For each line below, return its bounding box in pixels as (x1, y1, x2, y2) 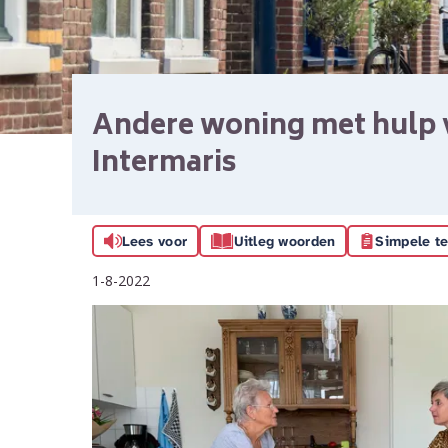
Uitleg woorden (233, 232, 336, 250)
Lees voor (121, 232, 188, 250)
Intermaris (92, 141, 237, 189)
